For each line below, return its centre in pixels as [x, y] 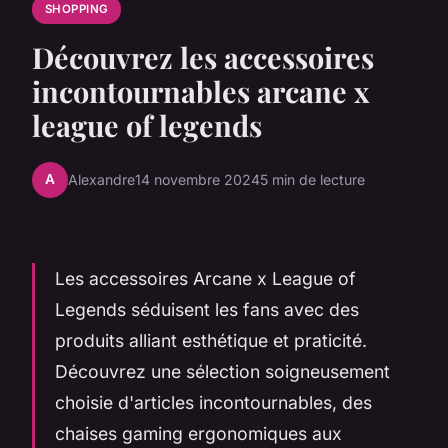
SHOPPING [76, 9]
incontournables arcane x [200, 90]
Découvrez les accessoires [203, 56]
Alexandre [101, 180]
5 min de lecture [312, 180]
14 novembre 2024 [197, 180]
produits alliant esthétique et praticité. [211, 340]
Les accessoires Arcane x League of [205, 278]
